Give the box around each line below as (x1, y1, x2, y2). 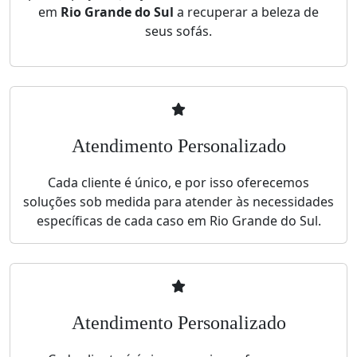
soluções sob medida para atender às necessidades (23, 193, 334, 211)
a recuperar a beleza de (174, 3, 319, 22)
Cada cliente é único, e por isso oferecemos (48, 174, 309, 192)
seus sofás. (145, 22, 212, 41)
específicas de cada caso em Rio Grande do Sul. (36, 212, 321, 230)
